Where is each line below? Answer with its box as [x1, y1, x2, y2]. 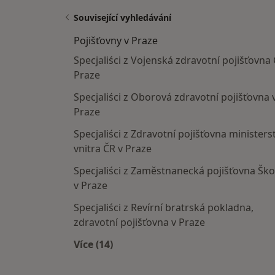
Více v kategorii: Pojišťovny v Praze [93, 252, 262, 265]
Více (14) [74, 238, 113, 251]
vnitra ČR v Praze [74, 142, 152, 155]
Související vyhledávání [74, 12, 171, 23]
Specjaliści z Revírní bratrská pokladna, [74, 201, 254, 214]
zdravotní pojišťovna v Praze [74, 215, 205, 229]
